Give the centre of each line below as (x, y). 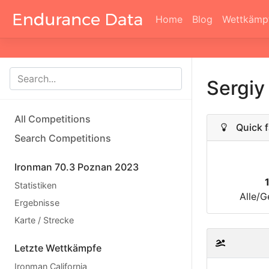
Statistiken (35, 185)
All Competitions (53, 119)
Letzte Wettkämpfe (58, 248)
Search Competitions (63, 138)
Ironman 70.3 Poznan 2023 (77, 167)
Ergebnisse (37, 203)
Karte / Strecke (44, 220)
